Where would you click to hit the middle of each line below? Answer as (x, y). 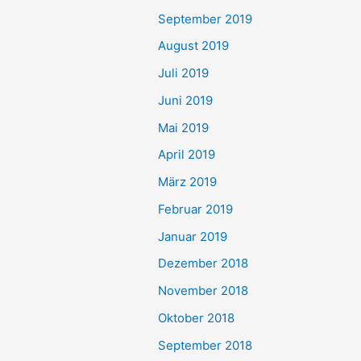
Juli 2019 (183, 73)
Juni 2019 (185, 100)
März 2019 (187, 182)
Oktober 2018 (196, 317)
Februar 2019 (195, 209)
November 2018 (203, 290)
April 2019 (187, 155)
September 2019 (205, 19)
